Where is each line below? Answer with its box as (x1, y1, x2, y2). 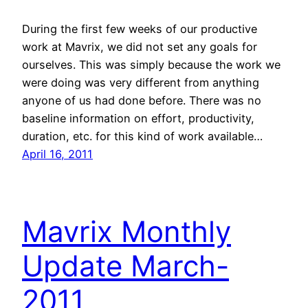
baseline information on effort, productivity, (22, 111, 254, 126)
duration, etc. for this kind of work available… (22, 129, 263, 144)
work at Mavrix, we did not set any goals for (22, 40, 257, 54)
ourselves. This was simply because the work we (22, 58, 280, 72)
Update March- (22, 248, 229, 284)
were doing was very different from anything (22, 76, 259, 90)
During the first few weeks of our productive (22, 22, 257, 36)
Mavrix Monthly (22, 214, 231, 250)
